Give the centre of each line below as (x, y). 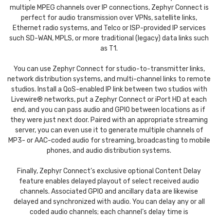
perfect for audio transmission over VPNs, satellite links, (109, 18)
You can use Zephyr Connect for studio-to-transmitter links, (109, 69)
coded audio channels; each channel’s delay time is (109, 212)
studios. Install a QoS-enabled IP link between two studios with (109, 89)
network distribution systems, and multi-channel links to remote (109, 79)
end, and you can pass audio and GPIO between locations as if (109, 109)
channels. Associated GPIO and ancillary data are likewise (109, 191)
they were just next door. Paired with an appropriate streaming (109, 120)
